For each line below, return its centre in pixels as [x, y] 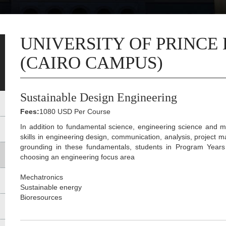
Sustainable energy [51, 187]
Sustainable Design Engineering [99, 98]
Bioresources [41, 197]
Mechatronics [42, 177]
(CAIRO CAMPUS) [92, 63]
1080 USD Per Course [75, 112]
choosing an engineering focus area [78, 157]
